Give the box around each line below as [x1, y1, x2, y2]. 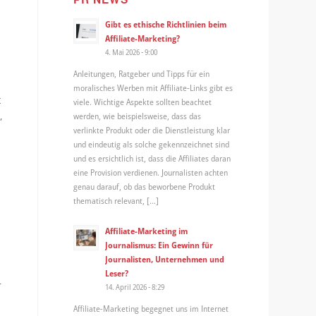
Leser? [105, 267, 129, 279]
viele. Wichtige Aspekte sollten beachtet [73, 96, 212, 108]
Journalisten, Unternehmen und [105, 253, 225, 265]
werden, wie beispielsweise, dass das [73, 110, 202, 122]
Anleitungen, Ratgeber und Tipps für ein [73, 68, 210, 80]
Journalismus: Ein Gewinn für [105, 238, 214, 250]
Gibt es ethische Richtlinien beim [105, 18, 227, 30]
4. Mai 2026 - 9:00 [105, 47, 158, 58]
